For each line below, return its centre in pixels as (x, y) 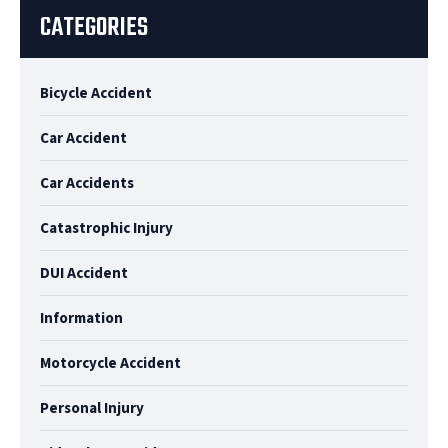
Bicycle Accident (96, 93)
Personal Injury (92, 408)
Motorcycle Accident (110, 363)
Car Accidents (87, 183)
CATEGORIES (94, 27)
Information (81, 318)
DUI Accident (84, 273)
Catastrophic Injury (106, 228)
